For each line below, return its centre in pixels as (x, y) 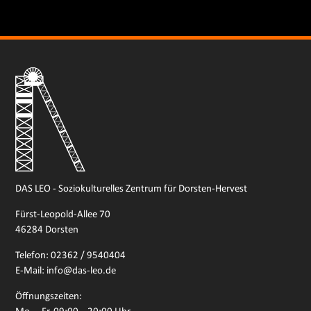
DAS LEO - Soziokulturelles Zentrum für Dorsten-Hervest (132, 189)
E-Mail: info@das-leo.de (66, 271)
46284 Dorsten (47, 230)
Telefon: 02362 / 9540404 (71, 255)
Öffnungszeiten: (49, 296)
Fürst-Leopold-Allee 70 (63, 215)
